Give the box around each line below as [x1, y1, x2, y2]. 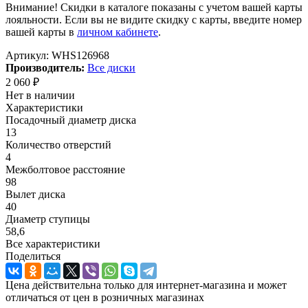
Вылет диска [5, 188, 65, 200]
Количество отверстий [5, 138, 111, 151]
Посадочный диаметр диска [5, 113, 136, 126]
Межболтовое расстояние [5, 163, 125, 175]
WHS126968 [52, 49, 109, 61]
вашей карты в [5, 25, 77, 38]
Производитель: [5, 61, 85, 74]
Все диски [87, 61, 135, 74]
